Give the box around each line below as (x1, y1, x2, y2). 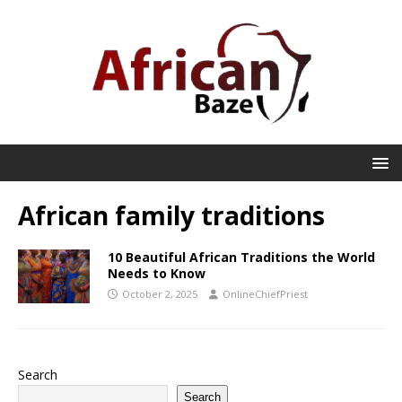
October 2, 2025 (122, 287, 197, 301)
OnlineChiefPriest (223, 287, 308, 301)
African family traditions (18, 198, 325, 232)
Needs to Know (108, 265, 205, 282)
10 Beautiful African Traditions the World (108, 249, 375, 266)
